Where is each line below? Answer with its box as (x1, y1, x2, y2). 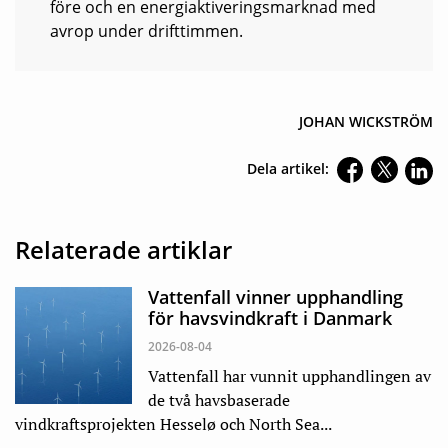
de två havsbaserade (148, 389, 290, 412)
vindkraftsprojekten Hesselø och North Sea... (15, 413, 332, 436)
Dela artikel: (247, 159, 329, 179)
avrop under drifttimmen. (50, 20, 247, 43)
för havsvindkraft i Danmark (148, 306, 392, 331)
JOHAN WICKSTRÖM (299, 112, 433, 132)
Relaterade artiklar (15, 233, 232, 267)
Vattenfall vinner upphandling (148, 285, 403, 310)
